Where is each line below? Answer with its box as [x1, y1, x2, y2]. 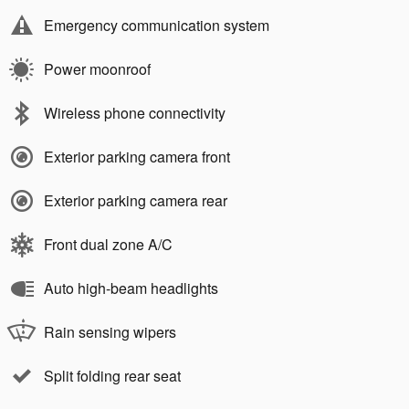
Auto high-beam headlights [44, 277, 218, 299]
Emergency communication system [44, 14, 269, 36]
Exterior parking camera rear [44, 189, 227, 211]
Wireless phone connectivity [44, 101, 225, 123]
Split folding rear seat [44, 364, 181, 386]
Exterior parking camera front [44, 145, 230, 167]
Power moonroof [44, 58, 151, 79]
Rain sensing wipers [44, 320, 176, 342]
